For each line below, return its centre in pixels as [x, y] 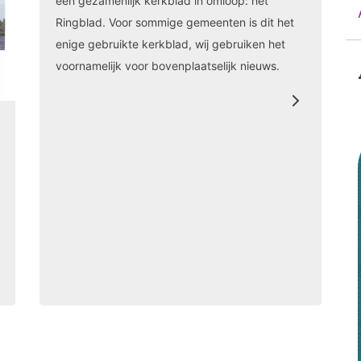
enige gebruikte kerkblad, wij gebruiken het [170, 44]
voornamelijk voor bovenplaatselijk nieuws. [168, 65]
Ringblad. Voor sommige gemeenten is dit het [175, 22]
